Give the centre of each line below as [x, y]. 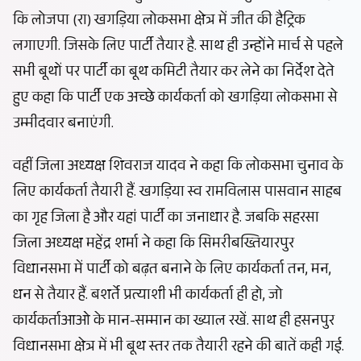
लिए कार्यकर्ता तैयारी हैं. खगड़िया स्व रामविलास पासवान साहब [177, 193]
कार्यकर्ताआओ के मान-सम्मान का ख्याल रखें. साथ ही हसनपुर [174, 322]
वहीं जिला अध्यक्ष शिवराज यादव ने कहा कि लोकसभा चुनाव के [178, 167]
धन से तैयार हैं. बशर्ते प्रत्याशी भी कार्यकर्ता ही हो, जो [148, 296]
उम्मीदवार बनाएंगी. [63, 124]
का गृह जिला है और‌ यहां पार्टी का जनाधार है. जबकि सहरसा [166, 219]
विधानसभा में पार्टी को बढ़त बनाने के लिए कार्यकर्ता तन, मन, [172, 270]
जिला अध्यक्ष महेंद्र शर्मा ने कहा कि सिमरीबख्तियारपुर [154, 245]
